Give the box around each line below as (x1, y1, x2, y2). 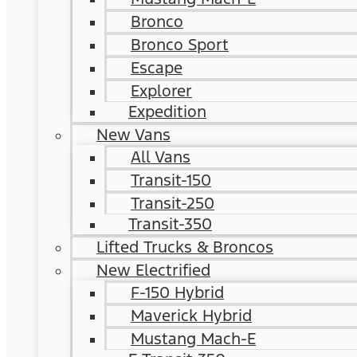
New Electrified (96, 260, 210, 280)
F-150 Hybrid (131, 282, 224, 303)
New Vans (96, 124, 171, 145)
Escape (131, 57, 182, 78)
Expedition (128, 101, 206, 122)
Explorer (131, 80, 192, 101)
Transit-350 (128, 214, 212, 234)
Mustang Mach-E (131, 328, 256, 349)
